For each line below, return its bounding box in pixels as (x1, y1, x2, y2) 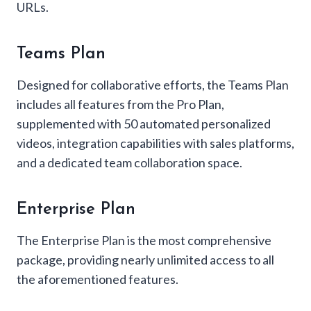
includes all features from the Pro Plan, (17, 96, 224, 112)
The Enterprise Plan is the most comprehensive (17, 232, 271, 248)
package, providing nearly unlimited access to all (17, 251, 274, 267)
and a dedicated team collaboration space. (17, 154, 242, 170)
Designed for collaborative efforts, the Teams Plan (17, 76, 289, 92)
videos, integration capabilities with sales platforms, (17, 135, 294, 151)
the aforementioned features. (17, 271, 178, 287)
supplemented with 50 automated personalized (17, 115, 271, 131)
